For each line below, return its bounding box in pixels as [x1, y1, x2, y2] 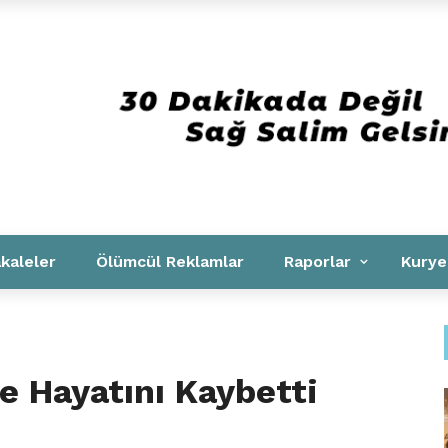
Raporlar [284, 252, 351, 271]
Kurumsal [32, 16, 106, 36]
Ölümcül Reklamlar [96, 252, 244, 271]
